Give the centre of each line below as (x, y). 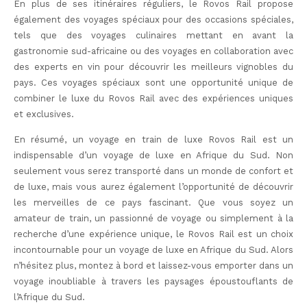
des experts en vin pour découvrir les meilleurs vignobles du (153, 66)
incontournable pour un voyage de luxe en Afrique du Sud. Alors (153, 250)
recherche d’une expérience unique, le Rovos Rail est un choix (153, 234)
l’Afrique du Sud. (49, 297)
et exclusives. (44, 114)
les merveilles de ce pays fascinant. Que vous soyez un (153, 203)
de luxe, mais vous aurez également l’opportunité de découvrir (153, 187)
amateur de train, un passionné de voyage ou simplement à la (153, 219)
